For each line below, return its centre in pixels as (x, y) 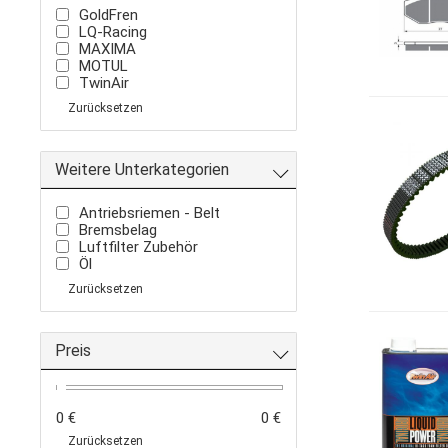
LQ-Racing (113, 32)
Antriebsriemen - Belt (150, 213)
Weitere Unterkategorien (142, 170)
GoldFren (109, 15)
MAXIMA (108, 49)
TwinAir (104, 83)
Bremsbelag (118, 230)
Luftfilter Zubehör (139, 247)
